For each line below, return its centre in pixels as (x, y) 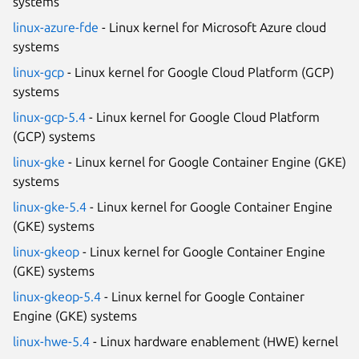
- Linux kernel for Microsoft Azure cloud (212, 27)
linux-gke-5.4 (50, 206)
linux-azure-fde (56, 27)
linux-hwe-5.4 (51, 341)
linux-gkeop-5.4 (57, 296)
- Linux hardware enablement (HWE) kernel (214, 341)
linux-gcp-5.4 (49, 117)
